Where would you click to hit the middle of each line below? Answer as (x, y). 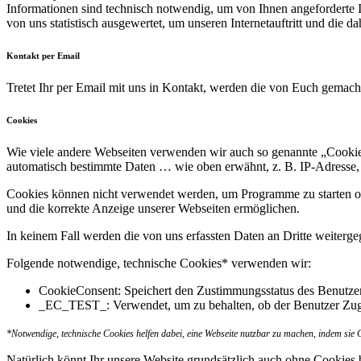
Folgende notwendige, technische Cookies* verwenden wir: (159, 263)
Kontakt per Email (43, 55)
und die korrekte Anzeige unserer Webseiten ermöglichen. (153, 208)
